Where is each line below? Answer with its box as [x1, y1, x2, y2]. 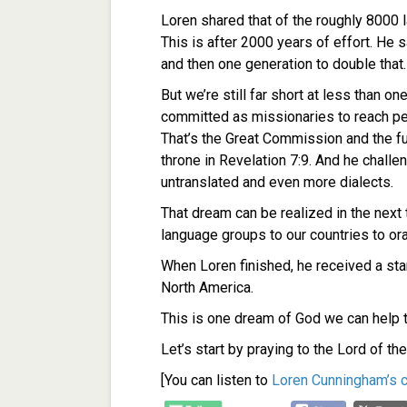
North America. [161, 279, 257, 296]
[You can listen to [161, 372, 272, 389]
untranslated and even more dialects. [161, 174, 397, 191]
